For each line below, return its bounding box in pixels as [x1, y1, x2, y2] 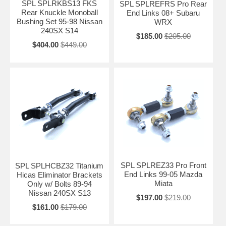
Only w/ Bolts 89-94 [27, 179, 92, 188]
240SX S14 [40, 26, 78, 35]
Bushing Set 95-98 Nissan [16, 17, 102, 26]
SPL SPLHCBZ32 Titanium [15, 161, 104, 170]
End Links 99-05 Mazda [124, 169, 203, 179]
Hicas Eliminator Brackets [16, 170, 102, 179]
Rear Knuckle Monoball [21, 8, 98, 17]
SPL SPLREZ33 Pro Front [120, 160, 206, 169]
